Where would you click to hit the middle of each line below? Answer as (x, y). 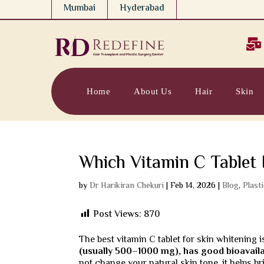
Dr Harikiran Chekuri (127, 186)
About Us (153, 92)
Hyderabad (142, 9)
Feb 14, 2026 (193, 186)
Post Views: (118, 214)
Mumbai (80, 9)
